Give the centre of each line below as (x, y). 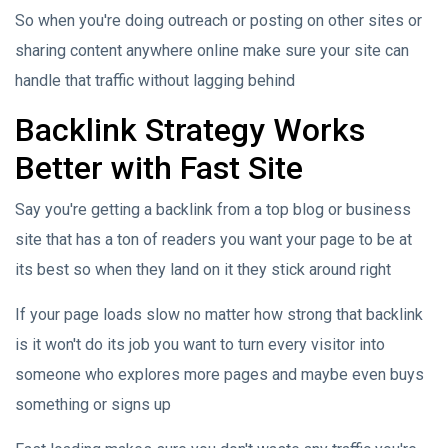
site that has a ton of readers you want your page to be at (213, 239)
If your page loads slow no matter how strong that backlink (219, 314)
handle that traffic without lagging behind (155, 80)
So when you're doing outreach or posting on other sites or (218, 20)
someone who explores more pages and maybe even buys (219, 374)
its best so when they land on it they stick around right (203, 269)
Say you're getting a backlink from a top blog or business (213, 209)
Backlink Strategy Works (190, 129)
